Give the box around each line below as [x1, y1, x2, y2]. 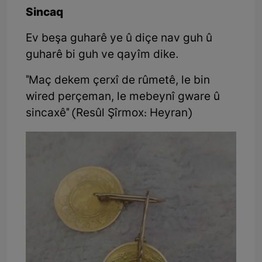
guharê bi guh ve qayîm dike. [26, 47, 179, 63]
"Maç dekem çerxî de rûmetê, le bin [26, 73, 210, 88]
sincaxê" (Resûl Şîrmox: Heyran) [26, 106, 192, 121]
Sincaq [26, 5, 63, 20]
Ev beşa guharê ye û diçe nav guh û [26, 31, 212, 46]
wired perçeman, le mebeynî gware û [26, 89, 220, 105]
